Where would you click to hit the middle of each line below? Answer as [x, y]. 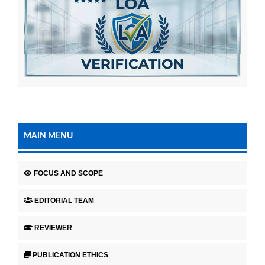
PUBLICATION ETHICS [70, 255]
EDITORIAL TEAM [64, 201]
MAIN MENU [48, 136]
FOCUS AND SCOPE [68, 174]
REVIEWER [53, 228]
